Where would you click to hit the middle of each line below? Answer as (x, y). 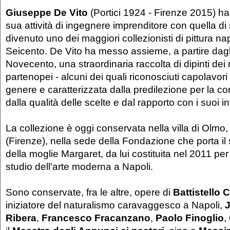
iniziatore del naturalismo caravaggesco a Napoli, (115, 205)
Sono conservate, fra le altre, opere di (89, 192)
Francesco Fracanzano (96, 218)
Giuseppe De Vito (47, 13)
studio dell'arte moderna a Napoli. (79, 167)
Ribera (21, 218)
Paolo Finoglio (190, 218)
